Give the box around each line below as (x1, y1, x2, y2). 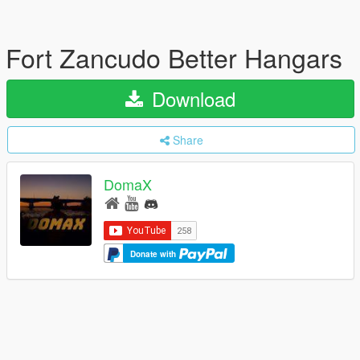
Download (146, 84, 235, 112)
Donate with (130, 247, 178, 260)
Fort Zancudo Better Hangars (6, 39, 342, 76)
